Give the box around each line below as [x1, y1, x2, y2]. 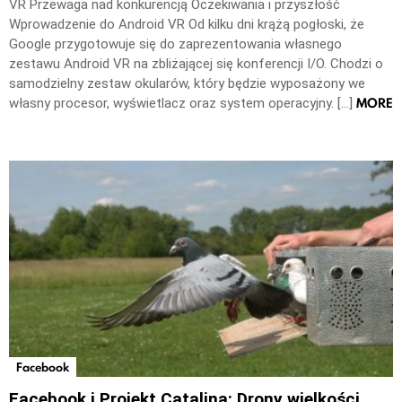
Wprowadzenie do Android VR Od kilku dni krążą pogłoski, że [9, 16, 364, 33]
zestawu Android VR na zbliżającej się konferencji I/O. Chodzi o [9, 56, 383, 73]
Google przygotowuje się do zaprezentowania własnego [9, 36, 342, 53]
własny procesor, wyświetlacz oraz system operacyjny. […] [9, 95, 356, 112]
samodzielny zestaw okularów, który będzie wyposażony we [9, 75, 365, 92]
